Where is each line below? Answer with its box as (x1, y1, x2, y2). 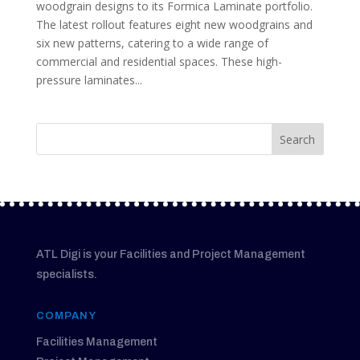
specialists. (35, 268, 97, 280)
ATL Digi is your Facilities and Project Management (35, 248, 305, 260)
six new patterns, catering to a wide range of (35, 35, 268, 51)
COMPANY (35, 310, 96, 321)
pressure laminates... (35, 72, 142, 88)
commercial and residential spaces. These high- (35, 54, 282, 69)
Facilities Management (35, 336, 157, 348)
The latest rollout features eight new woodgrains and (35, 17, 313, 32)
